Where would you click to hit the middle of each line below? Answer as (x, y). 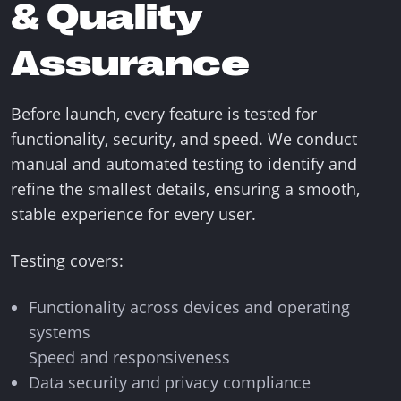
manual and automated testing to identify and (184, 164)
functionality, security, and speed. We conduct (184, 139)
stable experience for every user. (133, 214)
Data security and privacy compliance (170, 382)
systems (60, 332)
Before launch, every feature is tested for (164, 114)
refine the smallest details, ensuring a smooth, (185, 189)
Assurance (130, 64)
